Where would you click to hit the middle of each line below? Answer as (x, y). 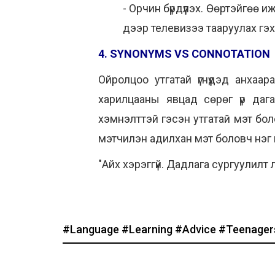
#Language (92, 229)
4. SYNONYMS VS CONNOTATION (184, 54)
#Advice (197, 229)
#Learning (148, 229)
